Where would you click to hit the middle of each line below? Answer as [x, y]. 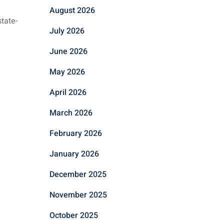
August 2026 [72, 10]
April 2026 [68, 92]
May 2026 [67, 72]
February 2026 [75, 133]
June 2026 [68, 51]
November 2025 [78, 195]
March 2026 [71, 113]
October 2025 [73, 215]
